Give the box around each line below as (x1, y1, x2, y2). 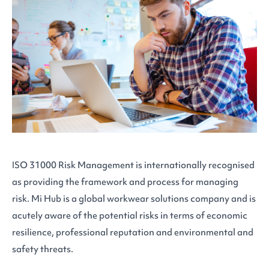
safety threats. (12, 243, 73, 255)
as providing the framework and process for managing (12, 175, 238, 188)
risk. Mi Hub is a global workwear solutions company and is (12, 192, 256, 205)
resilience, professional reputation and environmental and (12, 226, 253, 238)
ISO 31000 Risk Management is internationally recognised (12, 159, 255, 171)
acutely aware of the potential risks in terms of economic (12, 209, 247, 222)
